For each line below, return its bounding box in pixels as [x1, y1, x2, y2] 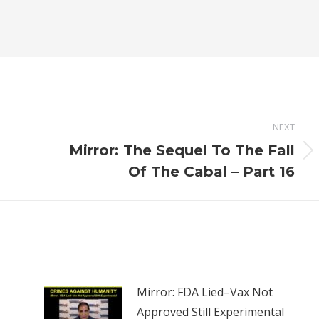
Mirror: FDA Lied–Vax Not [136, 284, 273, 300]
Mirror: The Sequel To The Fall [69, 142, 295, 159]
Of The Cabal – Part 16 [128, 163, 295, 180]
